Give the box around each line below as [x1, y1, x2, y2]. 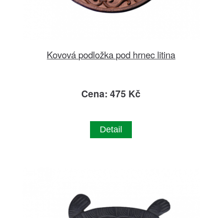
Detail [100, 125, 123, 135]
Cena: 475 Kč [81, 87, 141, 101]
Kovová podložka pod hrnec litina [47, 48, 176, 61]
